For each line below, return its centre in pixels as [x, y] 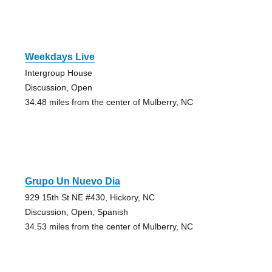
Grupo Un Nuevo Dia [72, 181]
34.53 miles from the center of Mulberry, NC [109, 226]
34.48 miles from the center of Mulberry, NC [109, 102]
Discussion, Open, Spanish [76, 212]
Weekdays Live [59, 56]
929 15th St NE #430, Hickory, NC [90, 197]
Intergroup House [58, 73]
